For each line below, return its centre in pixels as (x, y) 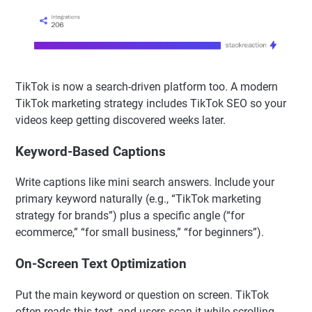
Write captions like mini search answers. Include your (145, 260)
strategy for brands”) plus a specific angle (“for (130, 293)
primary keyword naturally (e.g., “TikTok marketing (138, 276)
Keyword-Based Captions (91, 229)
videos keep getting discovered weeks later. (120, 197)
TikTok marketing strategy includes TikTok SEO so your (151, 181)
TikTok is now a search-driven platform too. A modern (147, 164)
